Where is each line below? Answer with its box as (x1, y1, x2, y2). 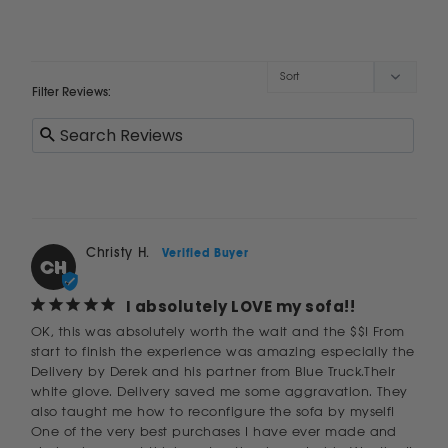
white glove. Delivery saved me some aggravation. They (31, 382, 408, 400)
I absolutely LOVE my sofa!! (126, 295, 356, 317)
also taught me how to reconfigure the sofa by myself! (31, 402, 395, 420)
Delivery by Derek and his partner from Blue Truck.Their (31, 362, 396, 380)
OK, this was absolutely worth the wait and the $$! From (31, 322, 405, 340)
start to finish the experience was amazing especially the (31, 342, 415, 360)
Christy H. (86, 243, 150, 261)
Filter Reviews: (32, 83, 111, 100)
